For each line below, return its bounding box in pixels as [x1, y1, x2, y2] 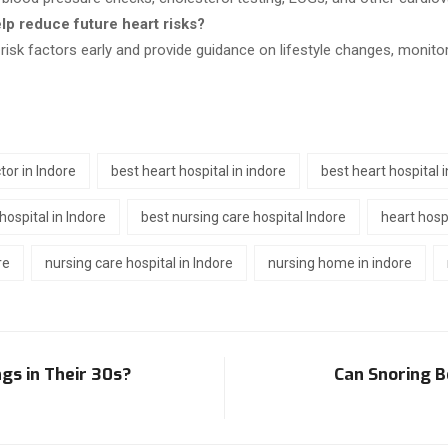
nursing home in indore [268, 254, 412, 271]
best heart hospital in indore [111, 162, 286, 179]
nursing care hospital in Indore [45, 254, 233, 271]
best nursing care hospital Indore [141, 208, 346, 225]
